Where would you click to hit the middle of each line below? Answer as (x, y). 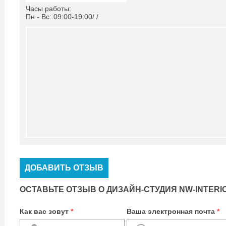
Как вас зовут (45, 211)
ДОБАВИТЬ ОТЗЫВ (64, 168)
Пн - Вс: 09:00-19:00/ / (62, 17)
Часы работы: (48, 9)
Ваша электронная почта (172, 211)
